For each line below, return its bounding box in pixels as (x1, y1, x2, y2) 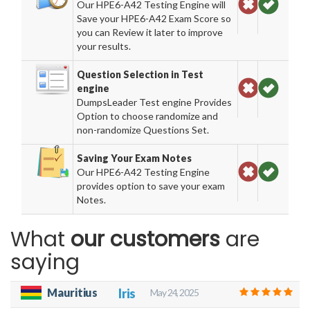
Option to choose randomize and (77, 110, 219, 122)
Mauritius (47, 286, 98, 299)
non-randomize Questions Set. (77, 124, 210, 136)
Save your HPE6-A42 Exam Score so (77, 12, 232, 24)
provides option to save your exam (77, 180, 226, 192)
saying (10, 248, 80, 277)
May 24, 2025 (150, 286, 199, 298)
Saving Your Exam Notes (77, 152, 192, 164)
